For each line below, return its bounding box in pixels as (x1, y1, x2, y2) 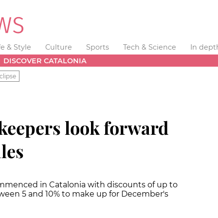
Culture (45, 43, 73, 52)
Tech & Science (123, 43, 176, 52)
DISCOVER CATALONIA (3, 56, 87, 65)
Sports (86, 43, 109, 52)
